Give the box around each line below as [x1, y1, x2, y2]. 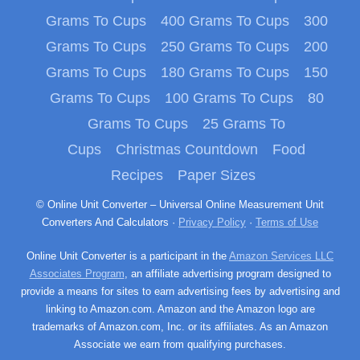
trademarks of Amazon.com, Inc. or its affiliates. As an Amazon [32, 321, 328, 333]
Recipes [110, 167, 163, 184]
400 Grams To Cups [160, 13, 289, 30]
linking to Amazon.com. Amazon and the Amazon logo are [45, 303, 315, 316]
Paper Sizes [177, 167, 256, 184]
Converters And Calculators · [42, 216, 178, 229]
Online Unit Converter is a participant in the [35, 250, 229, 263]
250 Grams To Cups [160, 39, 289, 55]
